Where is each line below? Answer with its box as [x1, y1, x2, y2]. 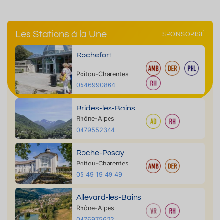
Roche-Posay [76, 149, 124, 157]
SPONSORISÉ [162, 31, 205, 38]
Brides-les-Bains [76, 104, 135, 112]
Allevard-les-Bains [76, 193, 141, 201]
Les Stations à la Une [15, 29, 107, 39]
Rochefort [76, 51, 111, 59]
